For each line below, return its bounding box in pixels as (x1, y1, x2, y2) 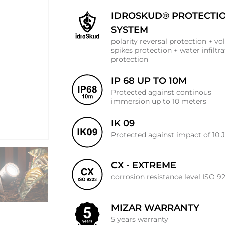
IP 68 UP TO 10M (111, 75, 187, 86)
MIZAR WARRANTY (111, 202, 200, 213)
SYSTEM (111, 24, 149, 35)
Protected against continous (111, 87, 212, 97)
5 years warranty (111, 214, 169, 224)
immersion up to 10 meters (111, 96, 207, 106)
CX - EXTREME (111, 160, 177, 171)
